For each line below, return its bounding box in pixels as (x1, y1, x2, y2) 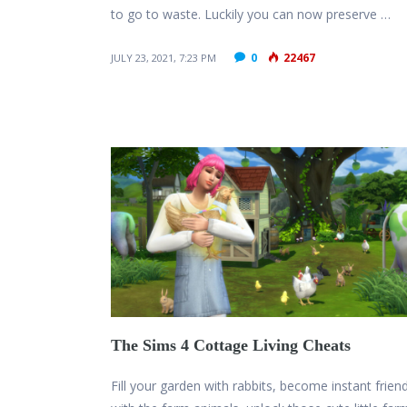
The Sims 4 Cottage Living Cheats (111, 336, 351, 355)
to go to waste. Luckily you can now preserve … (111, 5, 391, 24)
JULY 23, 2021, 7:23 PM (111, 51, 216, 65)
